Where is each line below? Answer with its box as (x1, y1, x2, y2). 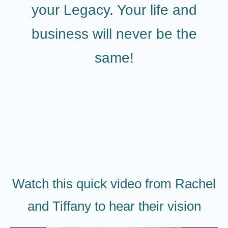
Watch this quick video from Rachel (12, 176, 216, 191)
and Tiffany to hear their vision (27, 198, 201, 214)
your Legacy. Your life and (31, 2, 197, 18)
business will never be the (31, 26, 197, 42)
